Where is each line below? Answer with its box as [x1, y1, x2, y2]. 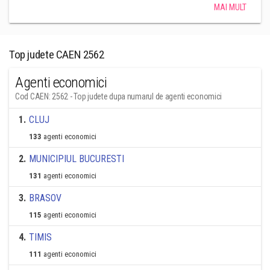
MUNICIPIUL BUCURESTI [29, 153, 124, 165]
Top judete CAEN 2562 [9, 48, 104, 61]
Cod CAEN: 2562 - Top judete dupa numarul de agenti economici [15, 92, 222, 101]
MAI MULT [214, 2, 246, 12]
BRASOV [29, 192, 61, 204]
